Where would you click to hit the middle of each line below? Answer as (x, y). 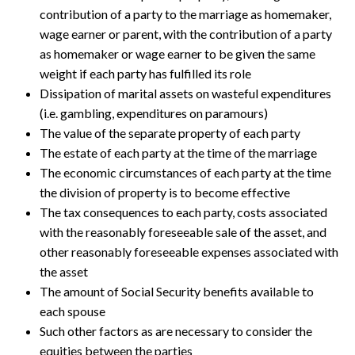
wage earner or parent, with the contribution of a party (186, 34)
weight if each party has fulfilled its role (145, 73)
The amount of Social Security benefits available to (177, 291)
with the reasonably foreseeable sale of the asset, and (183, 232)
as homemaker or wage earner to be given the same (177, 53)
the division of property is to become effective (165, 192)
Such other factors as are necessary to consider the (176, 331)
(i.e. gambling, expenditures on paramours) (154, 113)
